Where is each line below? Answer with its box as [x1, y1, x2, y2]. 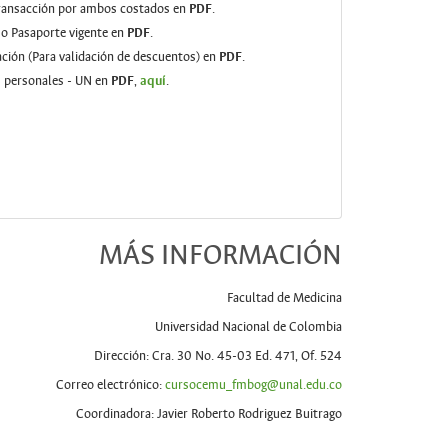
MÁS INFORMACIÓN [99, 238, 343, 273]
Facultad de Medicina [227, 290, 343, 307]
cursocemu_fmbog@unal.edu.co [165, 377, 343, 394]
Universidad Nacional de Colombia [155, 319, 343, 336]
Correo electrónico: [56, 377, 166, 394]
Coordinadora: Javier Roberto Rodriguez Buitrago [76, 406, 343, 423]
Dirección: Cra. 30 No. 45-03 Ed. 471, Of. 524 [94, 348, 343, 365]
